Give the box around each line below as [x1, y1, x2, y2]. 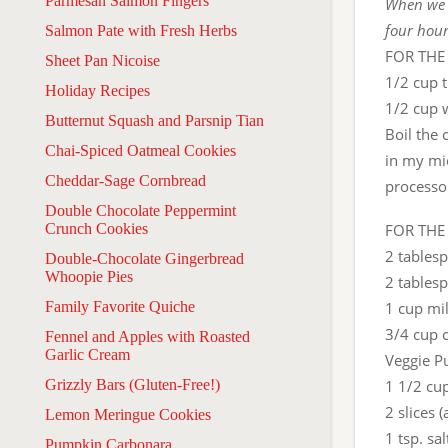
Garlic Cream [45, 345, 130, 363]
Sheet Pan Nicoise [45, 51, 160, 69]
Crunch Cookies [45, 219, 148, 237]
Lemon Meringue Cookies [45, 405, 211, 423]
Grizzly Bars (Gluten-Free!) [45, 375, 220, 393]
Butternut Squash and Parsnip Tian [45, 111, 264, 129]
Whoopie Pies [45, 267, 133, 285]
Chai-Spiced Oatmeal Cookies [45, 141, 236, 159]
